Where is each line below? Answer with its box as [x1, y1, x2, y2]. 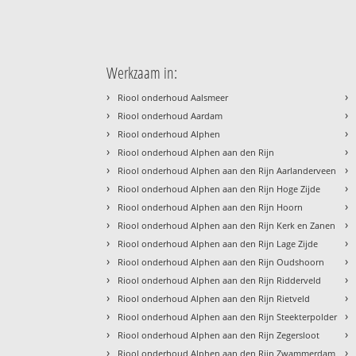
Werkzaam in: [106, 61, 178, 83]
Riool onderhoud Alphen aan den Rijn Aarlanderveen [118, 164, 337, 176]
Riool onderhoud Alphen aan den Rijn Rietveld [118, 292, 311, 304]
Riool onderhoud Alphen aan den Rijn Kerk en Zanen [118, 219, 336, 231]
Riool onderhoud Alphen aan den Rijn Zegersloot [118, 328, 320, 341]
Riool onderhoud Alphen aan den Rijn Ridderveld [118, 273, 322, 286]
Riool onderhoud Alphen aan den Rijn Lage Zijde [118, 237, 319, 250]
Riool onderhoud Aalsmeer [118, 91, 229, 103]
